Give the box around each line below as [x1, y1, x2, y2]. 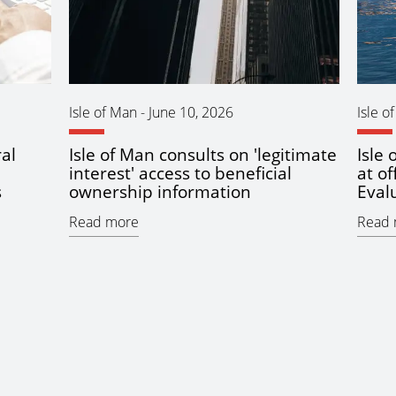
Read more [68, 212, 139, 232]
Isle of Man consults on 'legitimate [68, 142, 337, 167]
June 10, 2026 [148, 103, 233, 123]
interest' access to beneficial [68, 161, 292, 186]
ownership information [68, 179, 251, 204]
